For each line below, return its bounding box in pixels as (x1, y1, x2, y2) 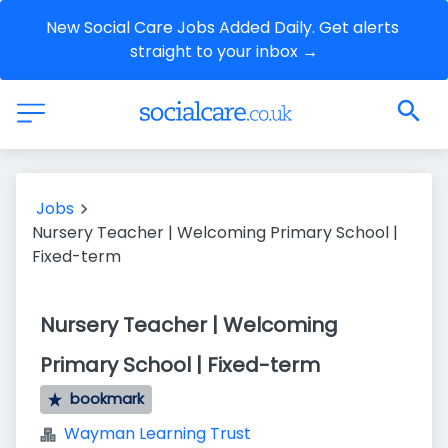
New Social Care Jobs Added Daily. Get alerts (45, 16, 399, 39)
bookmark (70, 389, 145, 409)
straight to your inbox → (130, 40, 318, 63)
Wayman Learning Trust (64, 422, 251, 445)
